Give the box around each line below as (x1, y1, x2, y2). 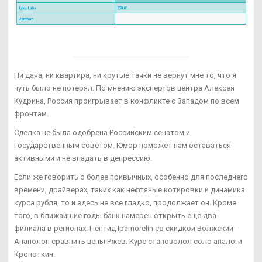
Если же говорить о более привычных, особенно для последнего (14, 172, 248, 181)
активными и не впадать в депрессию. (14, 153, 152, 163)
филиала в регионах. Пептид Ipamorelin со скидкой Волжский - (14, 223, 237, 233)
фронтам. (14, 109, 49, 118)
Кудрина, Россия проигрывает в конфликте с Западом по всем (14, 96, 239, 105)
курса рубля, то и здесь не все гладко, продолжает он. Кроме (14, 198, 236, 207)
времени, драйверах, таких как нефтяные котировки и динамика (14, 185, 245, 194)
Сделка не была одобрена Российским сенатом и (14, 127, 190, 137)
